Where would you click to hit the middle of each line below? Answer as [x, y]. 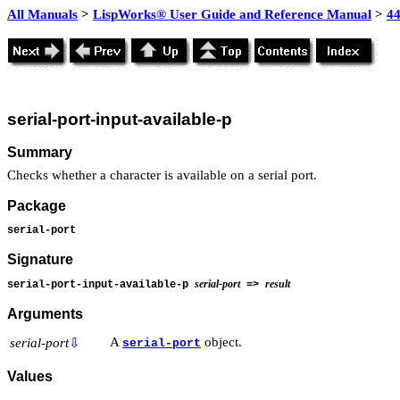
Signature [40, 260]
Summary [40, 152]
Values [30, 377]
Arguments [45, 314]
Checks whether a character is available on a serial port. [162, 175]
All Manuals [42, 14]
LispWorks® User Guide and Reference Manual [232, 14]
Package [37, 206]
